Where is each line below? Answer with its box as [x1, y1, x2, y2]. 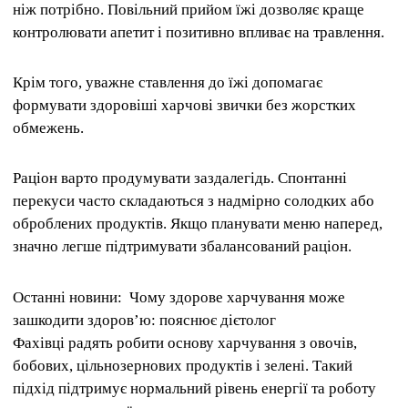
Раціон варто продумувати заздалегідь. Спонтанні [13, 169, 347, 188]
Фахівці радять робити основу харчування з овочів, [13, 333, 357, 352]
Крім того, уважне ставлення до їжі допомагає [13, 74, 322, 92]
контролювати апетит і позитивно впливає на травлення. [13, 23, 388, 41]
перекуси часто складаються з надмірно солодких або [13, 192, 374, 210]
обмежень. [13, 119, 84, 138]
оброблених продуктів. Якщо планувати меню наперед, [13, 215, 382, 233]
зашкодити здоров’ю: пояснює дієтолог [13, 311, 276, 329]
